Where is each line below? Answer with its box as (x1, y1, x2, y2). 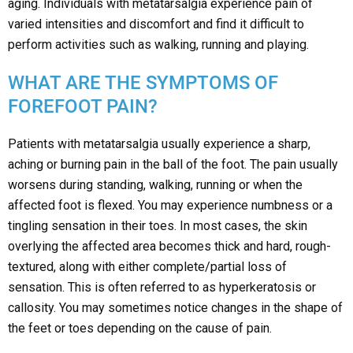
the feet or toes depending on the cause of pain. (8, 321, 272, 336)
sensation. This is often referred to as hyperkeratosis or (8, 280, 316, 295)
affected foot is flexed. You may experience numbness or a (8, 198, 333, 214)
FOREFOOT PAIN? (8, 95, 158, 118)
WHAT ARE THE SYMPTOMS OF (8, 72, 278, 95)
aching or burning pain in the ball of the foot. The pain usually (8, 157, 338, 173)
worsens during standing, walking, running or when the (8, 177, 303, 193)
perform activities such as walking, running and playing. (8, 37, 309, 53)
